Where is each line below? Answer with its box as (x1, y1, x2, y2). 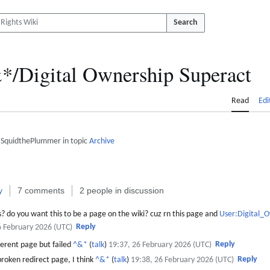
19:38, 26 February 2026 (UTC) (130, 255, 234, 265)
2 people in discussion (80, 186, 164, 196)
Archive (89, 137, 115, 146)
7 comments (17, 186, 64, 196)
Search (174, 18, 198, 27)
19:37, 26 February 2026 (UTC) (108, 240, 212, 250)
